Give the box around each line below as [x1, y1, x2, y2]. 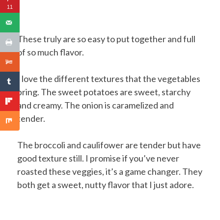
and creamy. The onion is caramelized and [17, 99, 174, 110]
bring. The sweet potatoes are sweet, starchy [17, 86, 191, 97]
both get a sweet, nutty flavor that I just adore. [17, 179, 194, 190]
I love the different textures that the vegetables [17, 73, 200, 84]
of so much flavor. [17, 46, 84, 57]
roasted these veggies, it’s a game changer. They [17, 165, 202, 177]
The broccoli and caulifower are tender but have [17, 139, 201, 150]
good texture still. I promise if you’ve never [17, 152, 179, 164]
